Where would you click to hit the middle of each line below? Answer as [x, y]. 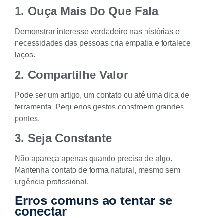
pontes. [27, 118]
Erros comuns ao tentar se [93, 200]
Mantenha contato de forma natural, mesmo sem [97, 170]
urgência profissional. [52, 182]
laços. [25, 55]
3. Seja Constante [63, 138]
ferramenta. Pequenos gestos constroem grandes [99, 107]
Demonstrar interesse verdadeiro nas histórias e [97, 32]
